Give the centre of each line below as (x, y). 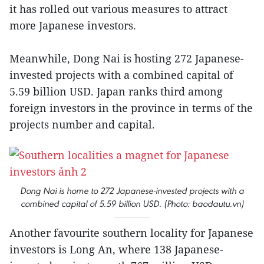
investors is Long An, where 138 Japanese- (116, 249)
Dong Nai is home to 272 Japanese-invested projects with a (132, 191)
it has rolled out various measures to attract (118, 9)
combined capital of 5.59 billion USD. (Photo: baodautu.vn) (132, 204)
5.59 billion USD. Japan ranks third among (116, 91)
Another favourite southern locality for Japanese (131, 233)
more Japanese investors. (73, 25)
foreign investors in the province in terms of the (131, 108)
